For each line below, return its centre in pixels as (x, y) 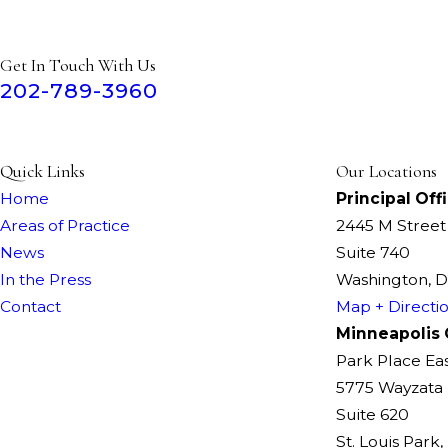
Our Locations (386, 171)
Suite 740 (373, 252)
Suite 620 (372, 414)
